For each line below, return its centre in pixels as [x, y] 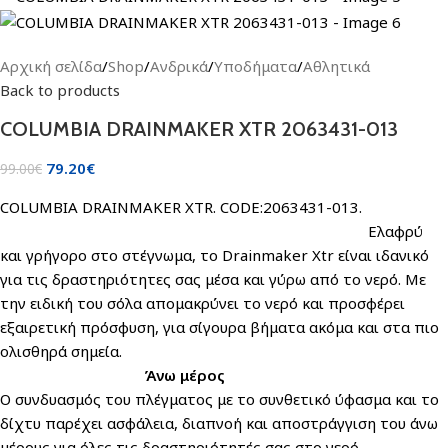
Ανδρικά [179, 65]
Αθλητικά [336, 65]
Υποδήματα [255, 65]
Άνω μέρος [184, 374]
